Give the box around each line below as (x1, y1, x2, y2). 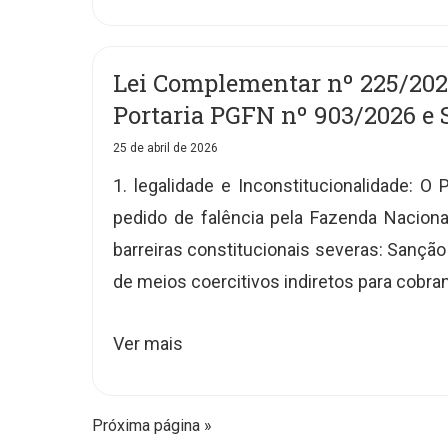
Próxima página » (92, 416, 212, 435)
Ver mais (113, 333, 183, 354)
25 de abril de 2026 (113, 141, 218, 155)
